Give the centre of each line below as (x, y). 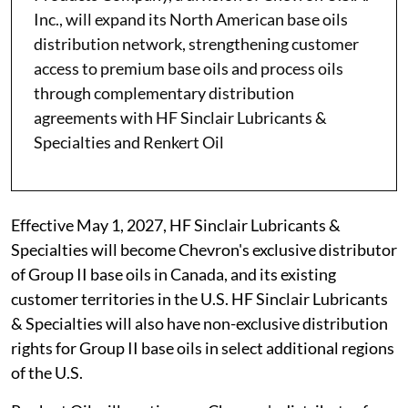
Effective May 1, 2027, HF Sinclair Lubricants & (176, 225)
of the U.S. (47, 373)
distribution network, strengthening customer (196, 44)
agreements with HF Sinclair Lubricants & (180, 118)
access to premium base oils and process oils (189, 69)
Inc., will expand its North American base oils (191, 20)
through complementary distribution (164, 93)
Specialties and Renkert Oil (129, 143)
